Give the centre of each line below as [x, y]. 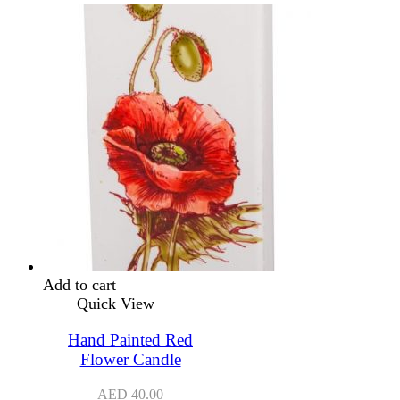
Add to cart [79, 285]
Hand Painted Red [130, 340]
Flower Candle [130, 360]
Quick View [116, 304]
